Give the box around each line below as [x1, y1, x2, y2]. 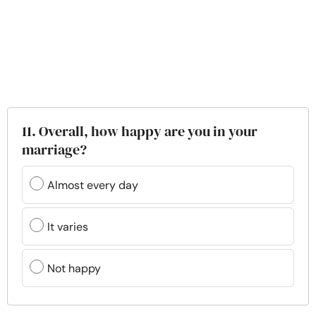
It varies [47, 219, 88, 234]
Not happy [47, 260, 101, 276]
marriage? [22, 140, 87, 159]
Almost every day [47, 177, 138, 193]
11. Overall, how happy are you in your [22, 121, 257, 141]
